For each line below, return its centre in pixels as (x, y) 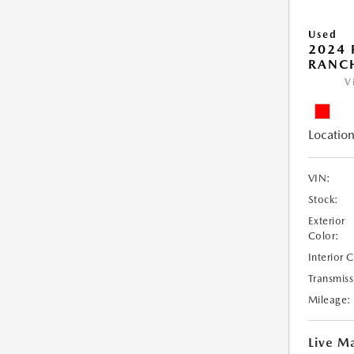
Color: (324, 236)
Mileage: (330, 300)
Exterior (326, 221)
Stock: (323, 200)
